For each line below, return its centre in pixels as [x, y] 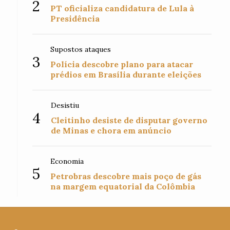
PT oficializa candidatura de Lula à [122, 8]
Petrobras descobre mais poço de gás [126, 176]
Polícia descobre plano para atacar [122, 64]
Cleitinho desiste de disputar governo [129, 120]
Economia [67, 161]
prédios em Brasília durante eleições [126, 74]
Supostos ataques [81, 49]
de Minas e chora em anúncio [111, 130]
